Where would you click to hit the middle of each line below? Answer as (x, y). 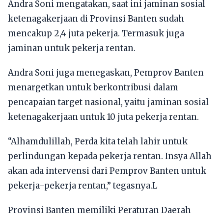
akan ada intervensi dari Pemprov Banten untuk (107, 171)
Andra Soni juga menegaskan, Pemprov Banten (106, 73)
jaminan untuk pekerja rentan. (72, 48)
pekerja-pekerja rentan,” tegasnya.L (83, 186)
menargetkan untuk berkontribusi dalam (93, 88)
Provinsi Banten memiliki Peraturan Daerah (99, 210)
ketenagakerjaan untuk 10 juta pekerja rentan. (103, 117)
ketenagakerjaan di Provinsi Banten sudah (96, 19)
